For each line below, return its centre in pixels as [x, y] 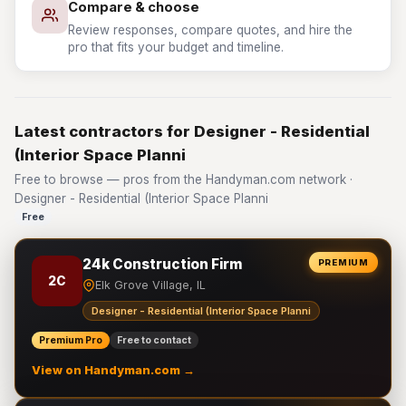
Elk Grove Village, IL [150, 285]
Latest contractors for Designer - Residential [192, 131]
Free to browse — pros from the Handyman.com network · [184, 179]
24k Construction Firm [162, 264]
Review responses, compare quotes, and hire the [210, 30]
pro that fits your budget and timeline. [176, 47]
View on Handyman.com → [113, 370]
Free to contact [154, 340]
